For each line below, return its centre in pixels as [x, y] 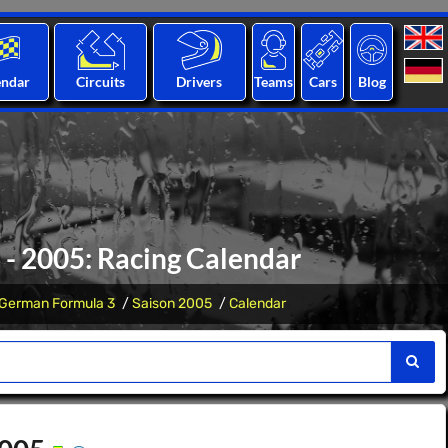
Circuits [101, 81]
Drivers [199, 81]
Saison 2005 [172, 303]
